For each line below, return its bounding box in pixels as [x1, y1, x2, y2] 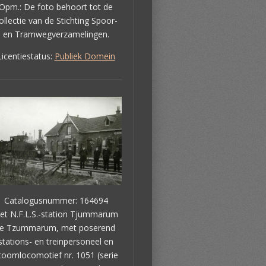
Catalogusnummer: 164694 [4, 194, 108, 206]
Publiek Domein [54, 50, 115, 62]
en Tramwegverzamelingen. [2, 28, 109, 40]
